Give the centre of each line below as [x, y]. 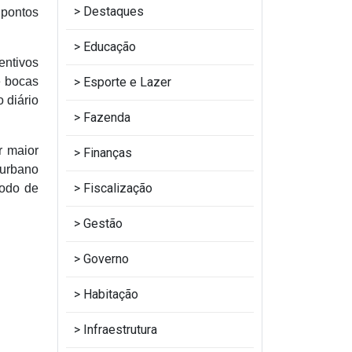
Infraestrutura [120, 330]
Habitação [111, 294]
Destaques [114, 11]
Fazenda [107, 117]
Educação [110, 47]
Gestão [103, 224]
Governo [106, 259]
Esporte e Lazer [127, 82]
